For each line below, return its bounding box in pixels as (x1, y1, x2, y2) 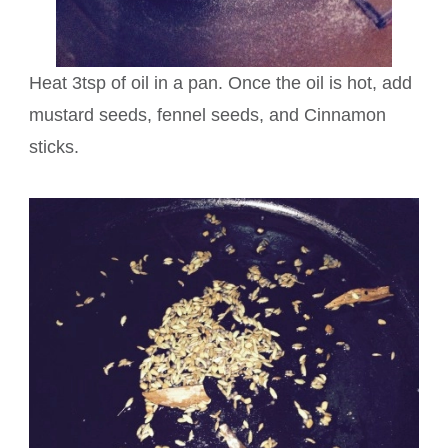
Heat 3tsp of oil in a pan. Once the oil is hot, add (29, 73, 412, 94)
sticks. (29, 137, 79, 158)
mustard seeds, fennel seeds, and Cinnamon (29, 105, 386, 126)
